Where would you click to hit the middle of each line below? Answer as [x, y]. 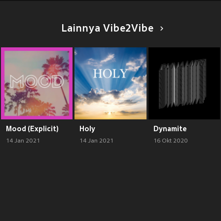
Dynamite [170, 129]
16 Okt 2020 [170, 141]
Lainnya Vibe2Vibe [107, 29]
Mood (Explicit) [32, 129]
